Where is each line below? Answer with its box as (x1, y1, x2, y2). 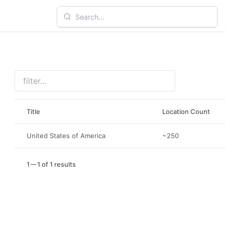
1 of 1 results (37, 160, 76, 168)
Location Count (162, 107, 210, 116)
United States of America (27, 132, 106, 140)
